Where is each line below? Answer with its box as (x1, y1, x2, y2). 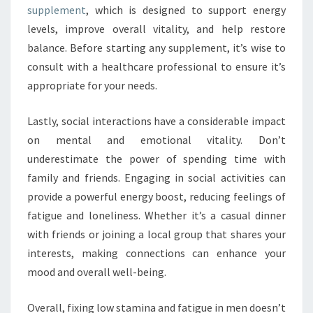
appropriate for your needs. (27, 78, 157, 92)
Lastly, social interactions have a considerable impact (27, 113, 286, 128)
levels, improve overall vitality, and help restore (27, 21, 286, 36)
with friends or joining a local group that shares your (27, 226, 286, 241)
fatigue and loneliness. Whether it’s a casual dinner (27, 208, 286, 222)
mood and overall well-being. (27, 264, 166, 279)
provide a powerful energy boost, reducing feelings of (27, 189, 286, 203)
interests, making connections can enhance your (27, 245, 286, 260)
